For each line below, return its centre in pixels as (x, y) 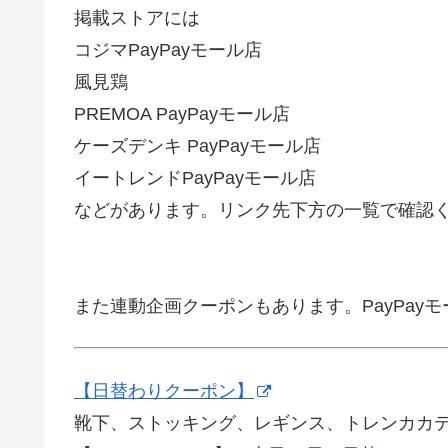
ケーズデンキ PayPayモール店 (197, 146)
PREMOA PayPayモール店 (182, 114)
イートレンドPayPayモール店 (195, 178)
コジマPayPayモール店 (168, 50)
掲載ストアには (137, 18)
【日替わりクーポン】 (164, 390)
